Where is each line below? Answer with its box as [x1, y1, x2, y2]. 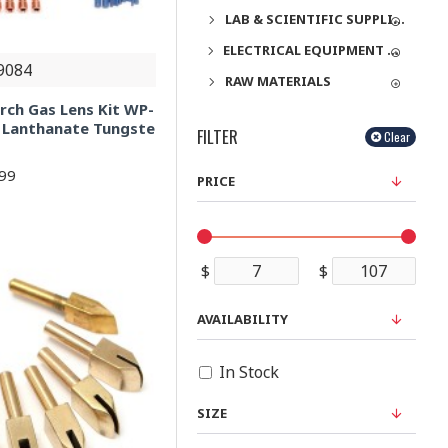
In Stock [219, 361, 279, 383]
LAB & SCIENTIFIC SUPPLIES [392, 10, 405, 28]
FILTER [197, 124, 238, 149]
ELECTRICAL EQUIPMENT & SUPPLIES [386, 41, 399, 59]
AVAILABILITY [197, 310, 288, 328]
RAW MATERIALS [225, 72, 331, 90]
